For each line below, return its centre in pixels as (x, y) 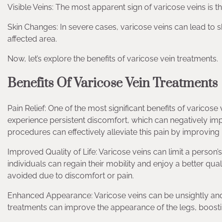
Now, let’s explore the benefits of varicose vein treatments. (113, 58)
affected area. (32, 39)
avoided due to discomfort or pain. (71, 175)
